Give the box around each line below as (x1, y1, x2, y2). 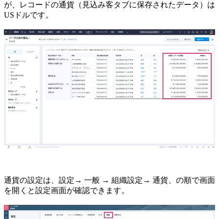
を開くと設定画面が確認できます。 (4, 186, 129, 195)
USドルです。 (4, 11, 53, 20)
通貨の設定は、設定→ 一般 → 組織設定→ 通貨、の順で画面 (4, 175, 215, 184)
